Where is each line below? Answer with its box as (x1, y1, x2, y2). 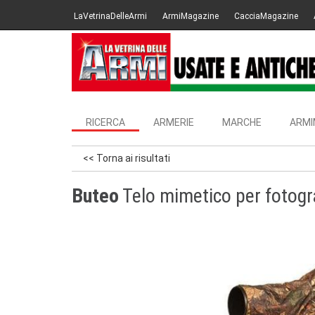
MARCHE (222, 117, 262, 128)
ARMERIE (153, 117, 194, 128)
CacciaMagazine (234, 11, 298, 21)
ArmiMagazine (162, 11, 219, 21)
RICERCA (86, 117, 125, 128)
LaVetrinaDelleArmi (74, 11, 147, 21)
